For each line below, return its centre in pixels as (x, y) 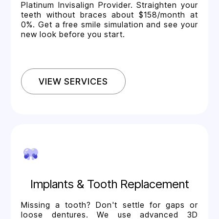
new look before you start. (73, 34)
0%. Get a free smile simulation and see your (109, 24)
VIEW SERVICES (74, 81)
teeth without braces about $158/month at (109, 14)
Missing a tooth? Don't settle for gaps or (109, 205)
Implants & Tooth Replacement (109, 184)
